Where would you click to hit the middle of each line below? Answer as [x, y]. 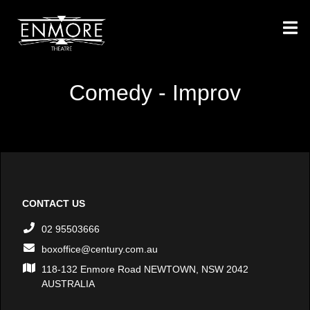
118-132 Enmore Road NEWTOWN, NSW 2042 [145, 269]
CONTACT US [54, 203]
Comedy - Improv [155, 93]
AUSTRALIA [68, 284]
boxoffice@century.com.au [100, 249]
